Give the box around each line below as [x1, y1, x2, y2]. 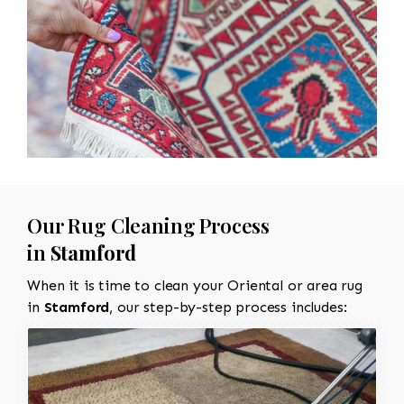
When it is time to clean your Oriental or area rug [27, 276, 363, 294]
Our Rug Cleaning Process [27, 211, 271, 239]
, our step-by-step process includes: [109, 298, 347, 316]
